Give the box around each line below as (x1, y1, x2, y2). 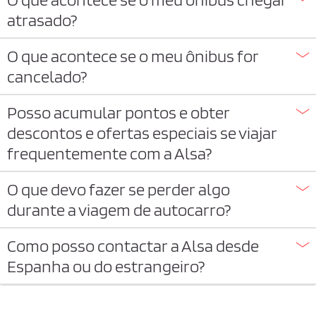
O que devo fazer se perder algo (7, 178, 230, 200)
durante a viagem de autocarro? (7, 199, 231, 221)
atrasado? (7, 9, 77, 31)
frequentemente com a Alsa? (7, 142, 212, 164)
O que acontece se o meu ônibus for (7, 45, 259, 67)
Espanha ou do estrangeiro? (7, 255, 205, 277)
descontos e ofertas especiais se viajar (7, 122, 277, 144)
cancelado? (7, 66, 87, 87)
